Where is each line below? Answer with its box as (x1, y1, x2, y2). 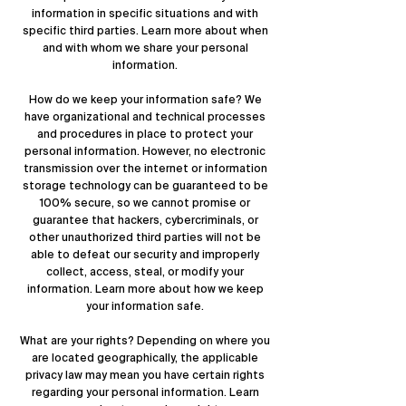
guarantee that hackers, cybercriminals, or (32, 213, 258, 227)
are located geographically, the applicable (32, 351, 258, 365)
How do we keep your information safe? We (28, 92, 262, 107)
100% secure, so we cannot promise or (40, 196, 250, 210)
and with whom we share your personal (42, 41, 248, 55)
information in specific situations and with (32, 6, 258, 21)
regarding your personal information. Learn (31, 385, 259, 400)
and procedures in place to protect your (37, 127, 253, 141)
